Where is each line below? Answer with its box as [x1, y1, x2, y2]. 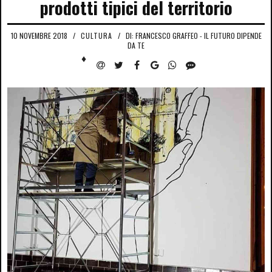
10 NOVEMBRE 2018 [10, 30, 67, 41]
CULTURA [80, 30, 112, 41]
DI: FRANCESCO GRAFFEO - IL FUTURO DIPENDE [125, 30, 262, 41]
